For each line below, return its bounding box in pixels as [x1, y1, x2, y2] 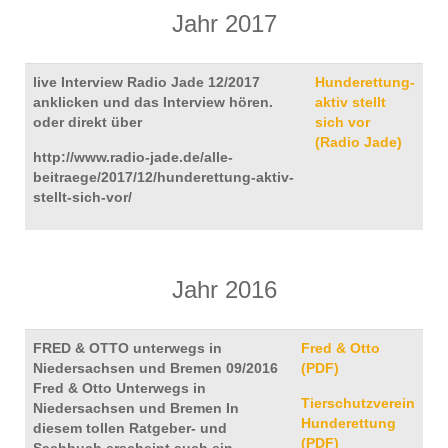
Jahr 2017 [171, 10, 277, 37]
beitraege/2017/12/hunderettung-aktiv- [33, 169, 294, 185]
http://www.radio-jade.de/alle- [33, 149, 233, 165]
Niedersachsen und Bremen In [33, 400, 239, 416]
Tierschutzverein [301, 395, 415, 411]
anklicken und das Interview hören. [33, 94, 273, 110]
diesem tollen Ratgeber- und [33, 420, 227, 436]
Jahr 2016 [171, 276, 277, 303]
